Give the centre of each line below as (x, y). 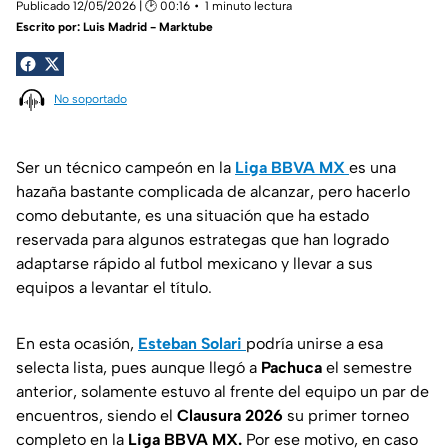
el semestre (367, 368)
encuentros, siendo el (96, 416)
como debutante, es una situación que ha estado (192, 216)
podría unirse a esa (314, 344)
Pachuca (291, 368)
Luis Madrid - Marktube (148, 26)
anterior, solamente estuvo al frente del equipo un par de (222, 392)
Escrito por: (49, 26)
